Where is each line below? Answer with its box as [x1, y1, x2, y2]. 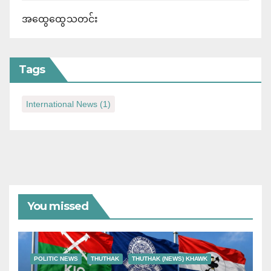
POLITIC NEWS [34, 255, 78, 263]
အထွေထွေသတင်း [22, 14, 99, 25]
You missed [27, 200, 88, 214]
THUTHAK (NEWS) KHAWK [132, 255, 207, 263]
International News [26, 99, 97, 109]
